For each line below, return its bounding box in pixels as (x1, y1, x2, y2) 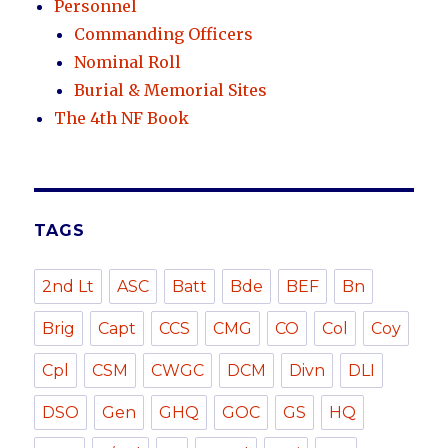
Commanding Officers (74, 24, 254, 44)
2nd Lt (42, 277, 95, 296)
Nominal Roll (74, 52, 182, 72)
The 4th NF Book (54, 108, 190, 128)
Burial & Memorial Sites (74, 80, 268, 100)
